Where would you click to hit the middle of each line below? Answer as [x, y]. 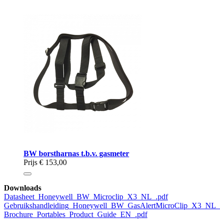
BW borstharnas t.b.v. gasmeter [76, 154]
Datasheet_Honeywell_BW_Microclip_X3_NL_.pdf [86, 197]
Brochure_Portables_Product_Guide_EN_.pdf [76, 215]
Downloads [23, 188]
